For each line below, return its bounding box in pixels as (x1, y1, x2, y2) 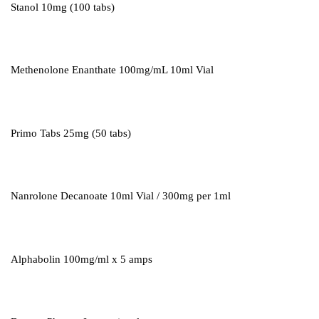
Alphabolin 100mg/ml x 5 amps (11, 253, 152, 265)
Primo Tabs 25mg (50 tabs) (11, 127, 131, 139)
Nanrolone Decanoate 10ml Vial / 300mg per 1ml (11, 190, 231, 202)
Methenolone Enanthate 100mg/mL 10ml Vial (11, 64, 214, 76)
